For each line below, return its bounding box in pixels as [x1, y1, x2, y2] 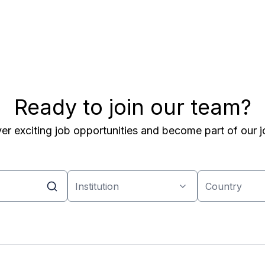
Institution [75, 180, 119, 192]
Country [205, 180, 242, 192]
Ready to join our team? [14, 94, 251, 120]
